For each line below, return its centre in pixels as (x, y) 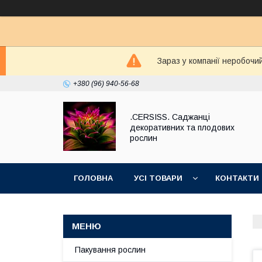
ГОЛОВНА (93, 178)
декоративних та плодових (182, 127)
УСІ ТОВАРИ (158, 178)
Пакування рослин (110, 250)
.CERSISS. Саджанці (170, 117)
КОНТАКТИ (237, 178)
